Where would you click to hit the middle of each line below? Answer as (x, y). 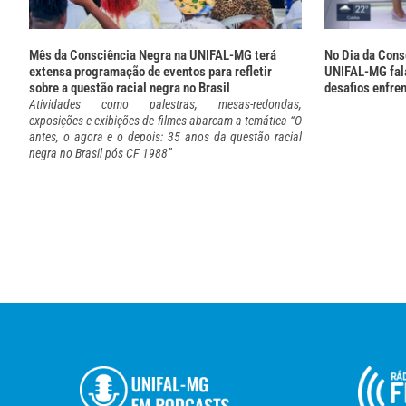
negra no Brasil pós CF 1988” (101, 154)
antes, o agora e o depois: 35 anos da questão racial (166, 137)
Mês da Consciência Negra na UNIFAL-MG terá (153, 56)
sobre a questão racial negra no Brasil (130, 88)
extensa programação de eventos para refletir (150, 72)
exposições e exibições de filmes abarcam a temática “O (166, 121)
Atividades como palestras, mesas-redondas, (166, 105)
